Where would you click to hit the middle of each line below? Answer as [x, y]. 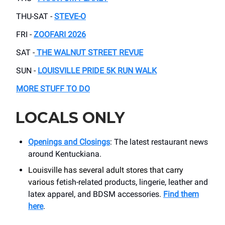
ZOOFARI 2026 [60, 35]
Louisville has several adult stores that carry [106, 170]
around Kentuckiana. [65, 154]
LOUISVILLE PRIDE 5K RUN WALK [97, 71]
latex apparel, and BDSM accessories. [96, 194]
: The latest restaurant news [159, 142]
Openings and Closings [69, 142]
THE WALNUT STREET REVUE [90, 53]
